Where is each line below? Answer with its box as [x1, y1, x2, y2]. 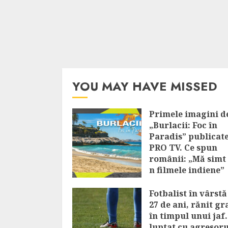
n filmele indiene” [149, 164, 224, 176]
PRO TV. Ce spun [149, 142, 217, 153]
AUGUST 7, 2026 [156, 179, 200, 186]
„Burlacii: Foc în [149, 120, 217, 131]
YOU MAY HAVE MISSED [72, 77, 217, 95]
